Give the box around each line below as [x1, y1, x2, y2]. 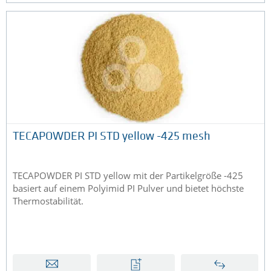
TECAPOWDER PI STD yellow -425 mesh [13, 131, 211, 143]
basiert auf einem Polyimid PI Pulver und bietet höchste [13, 182, 244, 195]
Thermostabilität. [13, 195, 83, 207]
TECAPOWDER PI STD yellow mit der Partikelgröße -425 [13, 169, 243, 182]
